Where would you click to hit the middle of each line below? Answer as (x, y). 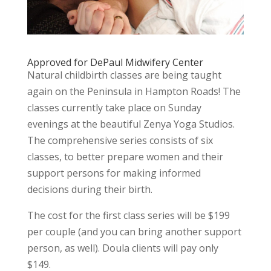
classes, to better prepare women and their (125, 157)
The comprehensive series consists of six (120, 140)
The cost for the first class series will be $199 (128, 215)
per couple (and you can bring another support (134, 232)
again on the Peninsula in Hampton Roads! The (134, 91)
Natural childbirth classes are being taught (124, 75)
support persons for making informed (114, 173)
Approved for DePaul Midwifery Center (115, 62)
